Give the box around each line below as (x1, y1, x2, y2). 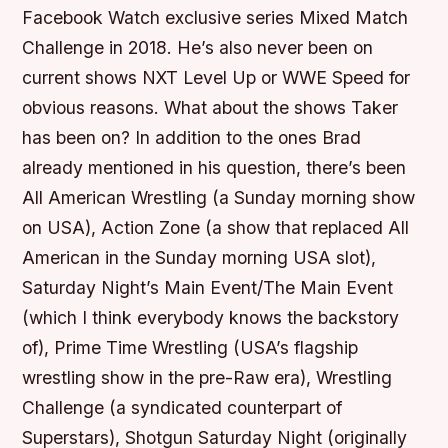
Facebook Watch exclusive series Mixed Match (22, 7, 409, 29)
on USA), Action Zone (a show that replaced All (22, 217, 410, 239)
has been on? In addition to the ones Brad (22, 127, 362, 149)
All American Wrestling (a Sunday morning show (22, 187, 416, 209)
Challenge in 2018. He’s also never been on (22, 37, 374, 59)
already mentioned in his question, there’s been (22, 157, 407, 179)
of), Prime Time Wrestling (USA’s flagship (22, 337, 359, 359)
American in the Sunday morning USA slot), (22, 247, 377, 269)
